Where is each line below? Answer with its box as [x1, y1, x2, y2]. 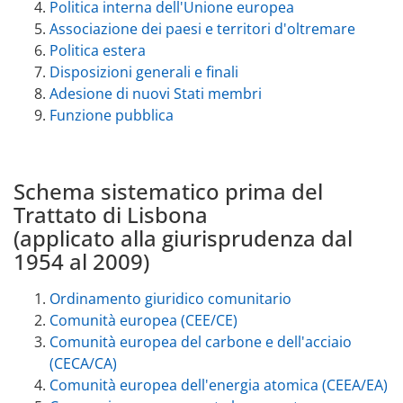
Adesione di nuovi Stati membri [49, 83, 262, 103]
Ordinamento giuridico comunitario [49, 288, 291, 309]
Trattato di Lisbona [13, 199, 208, 229]
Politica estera [49, 40, 146, 60]
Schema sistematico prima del [13, 175, 323, 206]
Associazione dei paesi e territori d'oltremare [49, 18, 355, 39]
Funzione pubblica [49, 104, 174, 125]
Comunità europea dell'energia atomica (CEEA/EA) [49, 374, 388, 395]
